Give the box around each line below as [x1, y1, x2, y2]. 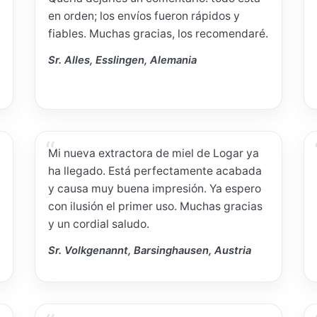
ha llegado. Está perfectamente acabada [48, 164, 263, 178]
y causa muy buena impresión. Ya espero [48, 182, 262, 196]
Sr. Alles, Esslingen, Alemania [48, 53, 197, 67]
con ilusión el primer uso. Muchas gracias [48, 200, 263, 214]
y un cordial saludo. [48, 217, 150, 231]
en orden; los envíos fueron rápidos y [48, 9, 241, 23]
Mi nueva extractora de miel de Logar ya [48, 146, 260, 161]
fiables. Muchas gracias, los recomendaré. [48, 27, 269, 41]
